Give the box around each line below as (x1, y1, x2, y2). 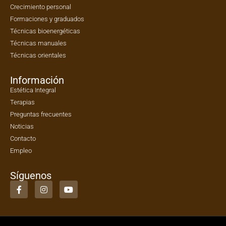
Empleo (10, 147, 32, 155)
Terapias (10, 98, 35, 106)
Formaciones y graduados (10, 15, 84, 23)
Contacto (10, 135, 36, 143)
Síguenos (10, 169, 51, 182)
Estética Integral (10, 86, 56, 94)
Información (10, 74, 64, 87)
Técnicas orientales (10, 51, 66, 60)
